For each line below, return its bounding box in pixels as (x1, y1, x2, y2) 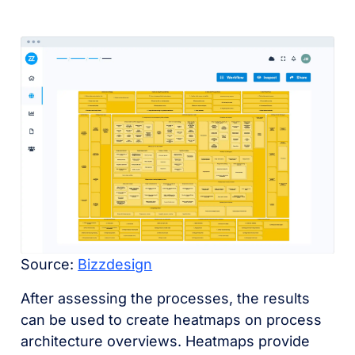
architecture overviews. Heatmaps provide (21, 333, 311, 350)
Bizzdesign (78, 256, 153, 273)
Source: (21, 256, 78, 273)
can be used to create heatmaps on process (21, 311, 323, 329)
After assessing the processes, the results (21, 290, 311, 307)
